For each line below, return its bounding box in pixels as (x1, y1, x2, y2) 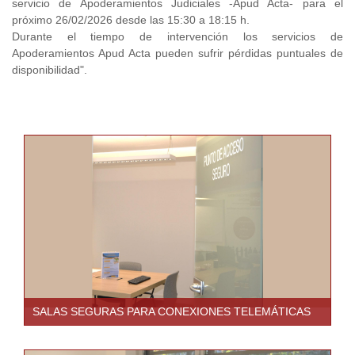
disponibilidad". (12, 63, 87, 77)
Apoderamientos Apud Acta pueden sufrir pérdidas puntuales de (12, 47, 343, 60)
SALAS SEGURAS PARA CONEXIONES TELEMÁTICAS (32, 305, 311, 319)
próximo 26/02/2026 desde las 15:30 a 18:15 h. (12, 13, 250, 27)
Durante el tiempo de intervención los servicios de (12, 30, 343, 44)
